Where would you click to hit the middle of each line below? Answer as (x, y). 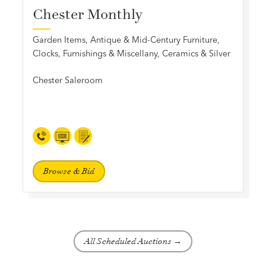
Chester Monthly (88, 14)
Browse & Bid (69, 171)
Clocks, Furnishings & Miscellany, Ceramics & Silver (132, 53)
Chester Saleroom (68, 80)
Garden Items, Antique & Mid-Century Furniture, (126, 39)
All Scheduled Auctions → (133, 241)
